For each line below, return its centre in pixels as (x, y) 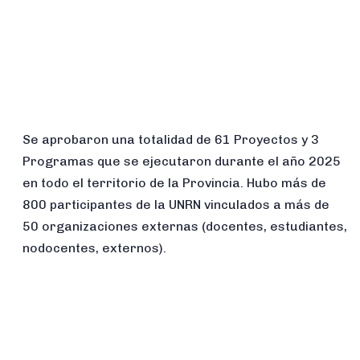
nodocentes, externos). (95, 247)
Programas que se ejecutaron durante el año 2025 (182, 161)
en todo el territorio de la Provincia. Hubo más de (175, 182)
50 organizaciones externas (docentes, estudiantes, (185, 226)
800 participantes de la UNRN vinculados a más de (176, 204)
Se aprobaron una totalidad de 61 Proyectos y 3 (171, 139)
